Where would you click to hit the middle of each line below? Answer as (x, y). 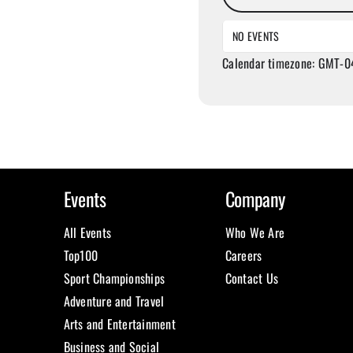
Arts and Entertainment (119, 324)
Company (255, 199)
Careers (243, 256)
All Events (87, 233)
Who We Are (255, 233)
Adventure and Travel (114, 301)
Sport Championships (114, 279)
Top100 (81, 256)
